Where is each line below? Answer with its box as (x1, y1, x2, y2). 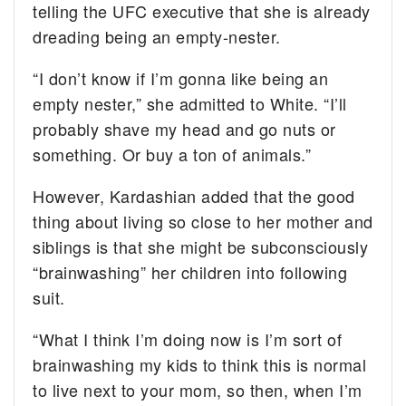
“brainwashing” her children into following (33, 260, 348, 285)
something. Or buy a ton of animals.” (33, 142, 312, 167)
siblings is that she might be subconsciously (33, 235, 369, 259)
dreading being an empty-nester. (33, 24, 281, 49)
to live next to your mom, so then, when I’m (33, 378, 362, 402)
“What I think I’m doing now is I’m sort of (33, 327, 343, 352)
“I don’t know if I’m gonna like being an (33, 66, 329, 91)
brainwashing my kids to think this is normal (33, 353, 367, 377)
